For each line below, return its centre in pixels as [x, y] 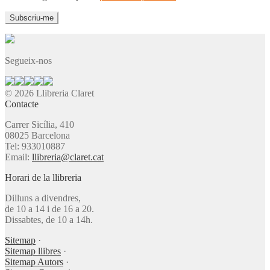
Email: [18, 157]
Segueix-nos [28, 60]
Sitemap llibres [33, 251]
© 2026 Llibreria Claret [49, 93]
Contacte [22, 104]
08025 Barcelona [37, 135]
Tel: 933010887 [35, 146]
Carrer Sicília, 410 [39, 124]
